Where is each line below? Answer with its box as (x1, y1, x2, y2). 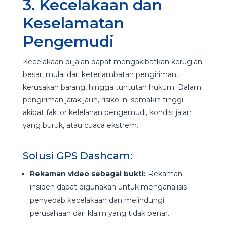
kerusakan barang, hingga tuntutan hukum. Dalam (22, 82, 201, 92)
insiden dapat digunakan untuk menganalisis (29, 182, 187, 192)
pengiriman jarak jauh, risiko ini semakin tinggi (22, 95, 183, 104)
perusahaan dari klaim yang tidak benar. (29, 208, 171, 218)
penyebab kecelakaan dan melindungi (29, 195, 164, 205)
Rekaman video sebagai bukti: (29, 169, 146, 178)
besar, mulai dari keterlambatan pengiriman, (22, 69, 178, 79)
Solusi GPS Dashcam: (22, 149, 133, 162)
